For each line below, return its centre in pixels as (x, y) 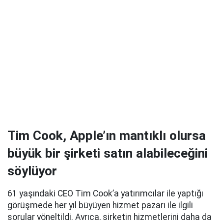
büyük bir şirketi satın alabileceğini (108, 153)
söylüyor (32, 171)
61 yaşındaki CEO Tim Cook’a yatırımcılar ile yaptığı (105, 194)
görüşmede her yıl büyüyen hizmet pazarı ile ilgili (100, 206)
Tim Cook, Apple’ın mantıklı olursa (107, 136)
